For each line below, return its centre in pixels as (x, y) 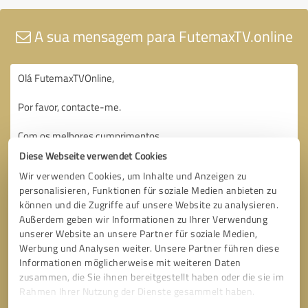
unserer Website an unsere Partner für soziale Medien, (139, 234)
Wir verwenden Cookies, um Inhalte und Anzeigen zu (133, 176)
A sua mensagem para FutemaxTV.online (162, 36)
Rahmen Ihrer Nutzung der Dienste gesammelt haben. (137, 291)
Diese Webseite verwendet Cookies (93, 156)
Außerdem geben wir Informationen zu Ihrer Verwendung (144, 219)
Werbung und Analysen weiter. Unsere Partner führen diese (150, 248)
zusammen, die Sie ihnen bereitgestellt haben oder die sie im (152, 277)
